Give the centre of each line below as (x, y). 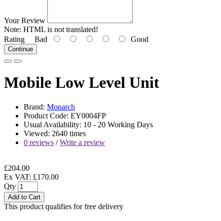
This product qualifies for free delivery (64, 206)
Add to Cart (24, 197)
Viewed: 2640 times (55, 133)
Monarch (61, 107)
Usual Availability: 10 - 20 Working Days (88, 124)
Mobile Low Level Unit (82, 83)
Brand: (35, 107)
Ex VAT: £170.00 (31, 177)
